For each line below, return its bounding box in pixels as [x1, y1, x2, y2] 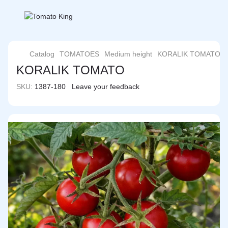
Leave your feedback [72, 82, 139, 91]
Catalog [30, 50, 54, 58]
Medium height [104, 50, 152, 58]
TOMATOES [60, 50, 99, 58]
